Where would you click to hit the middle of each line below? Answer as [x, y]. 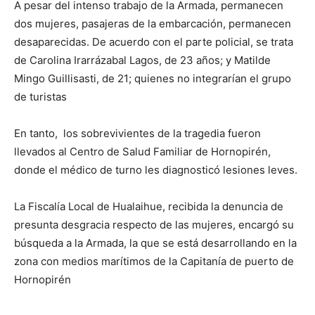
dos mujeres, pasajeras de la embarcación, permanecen [153, 24]
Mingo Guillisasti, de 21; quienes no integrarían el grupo [153, 79]
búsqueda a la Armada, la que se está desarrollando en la [155, 243]
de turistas [40, 97]
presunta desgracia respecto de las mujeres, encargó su [154, 225]
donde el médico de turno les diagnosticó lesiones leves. [156, 170]
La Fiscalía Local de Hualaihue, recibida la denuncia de [149, 207]
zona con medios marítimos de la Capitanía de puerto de [154, 262]
